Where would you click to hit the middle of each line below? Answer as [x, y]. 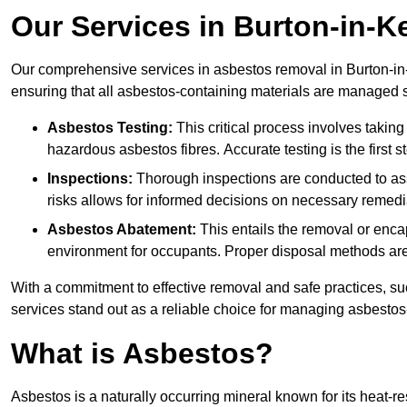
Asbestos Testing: [110, 128]
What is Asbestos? [142, 354]
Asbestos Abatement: [122, 230]
